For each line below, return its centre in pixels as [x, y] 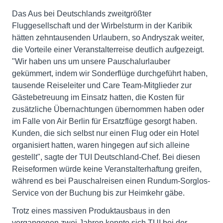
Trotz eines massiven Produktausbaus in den [91, 211]
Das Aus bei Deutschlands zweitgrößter [82, 14]
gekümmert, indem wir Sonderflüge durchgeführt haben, [110, 73]
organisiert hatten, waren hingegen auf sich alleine [101, 145]
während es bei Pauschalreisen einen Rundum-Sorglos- [111, 181]
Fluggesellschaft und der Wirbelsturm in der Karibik [102, 26]
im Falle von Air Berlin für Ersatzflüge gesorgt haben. [105, 121]
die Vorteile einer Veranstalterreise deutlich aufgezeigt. [108, 50]
